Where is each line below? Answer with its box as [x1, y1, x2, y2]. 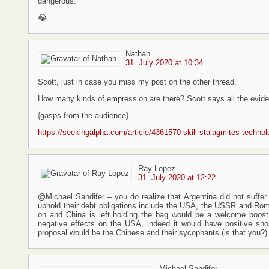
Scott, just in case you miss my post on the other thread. [38, 77, 237, 86]
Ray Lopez [138, 164, 175, 173]
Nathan [125, 49, 150, 58]
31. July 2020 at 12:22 [138, 173, 216, 182]
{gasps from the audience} [38, 111, 128, 120]
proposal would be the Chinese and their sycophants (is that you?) [38, 228, 267, 237]
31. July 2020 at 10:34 [125, 58, 203, 67]
